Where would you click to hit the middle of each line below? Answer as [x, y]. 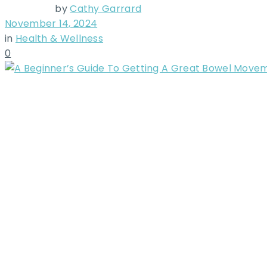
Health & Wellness [59, 38]
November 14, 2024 [51, 24]
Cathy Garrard [106, 9]
